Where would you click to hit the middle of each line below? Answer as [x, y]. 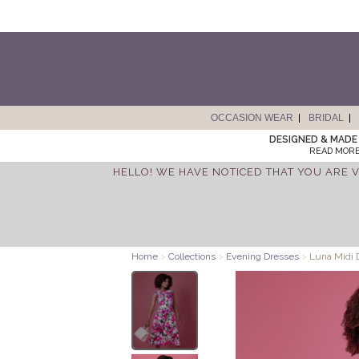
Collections [193, 256]
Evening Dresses [262, 256]
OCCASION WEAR [252, 118]
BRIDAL [326, 118]
